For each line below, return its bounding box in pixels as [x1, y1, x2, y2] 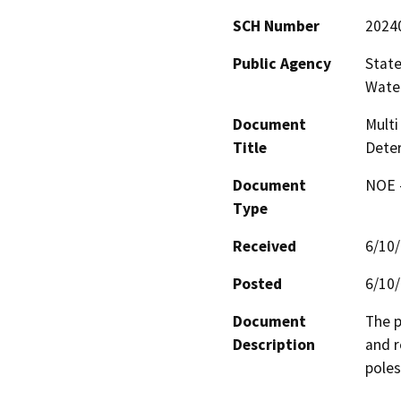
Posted [233, 273, 282, 294]
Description [233, 334, 315, 354]
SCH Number [233, 15, 320, 36]
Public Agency [233, 53, 331, 73]
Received [233, 235, 296, 256]
